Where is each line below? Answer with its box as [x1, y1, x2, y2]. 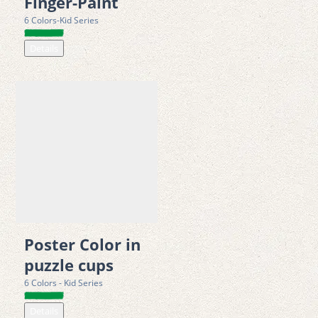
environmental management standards [9, 11, 198, 25]
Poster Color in [24, 234, 141, 255]
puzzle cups [24, 254, 114, 275]
